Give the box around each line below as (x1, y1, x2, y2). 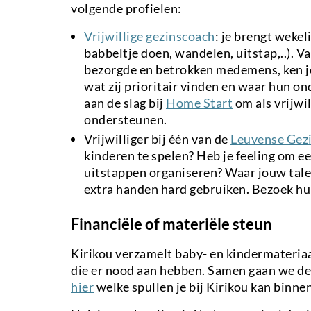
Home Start (166, 94, 233, 110)
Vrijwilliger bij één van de (84, 131, 230, 146)
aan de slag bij (84, 94, 166, 110)
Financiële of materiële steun (71, 214, 272, 233)
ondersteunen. (84, 111, 167, 127)
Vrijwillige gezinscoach (84, 28, 215, 44)
